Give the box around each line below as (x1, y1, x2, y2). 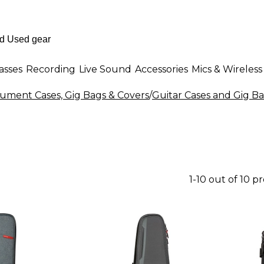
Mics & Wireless (192, 63, 262, 75)
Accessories (135, 63, 188, 75)
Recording (26, 63, 75, 75)
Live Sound (79, 63, 131, 75)
